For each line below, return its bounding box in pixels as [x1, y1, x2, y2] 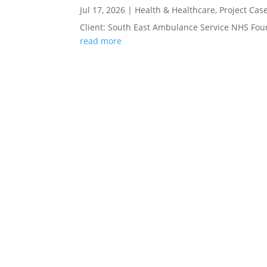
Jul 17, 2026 [80, 4, 126, 15]
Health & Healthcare [135, 4, 216, 15]
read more [80, 35, 122, 46]
